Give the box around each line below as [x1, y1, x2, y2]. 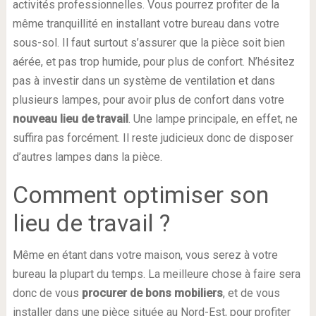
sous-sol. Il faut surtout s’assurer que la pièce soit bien [12, 36, 285, 49]
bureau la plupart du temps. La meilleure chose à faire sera [12, 267, 300, 281]
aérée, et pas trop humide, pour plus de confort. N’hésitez [12, 55, 295, 68]
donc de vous [12, 286, 82, 300]
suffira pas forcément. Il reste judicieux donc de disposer [12, 131, 293, 145]
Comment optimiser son [12, 181, 269, 209]
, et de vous [222, 286, 280, 300]
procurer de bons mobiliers [81, 286, 223, 300]
